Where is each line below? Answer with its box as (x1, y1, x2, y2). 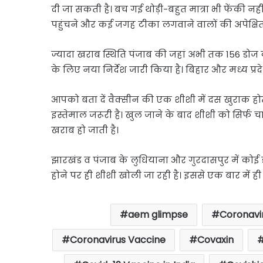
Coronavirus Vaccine (69, 232, 166, 247)
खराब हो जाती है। (51, 123, 119, 136)
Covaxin (197, 232, 234, 247)
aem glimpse (127, 207, 188, 221)
